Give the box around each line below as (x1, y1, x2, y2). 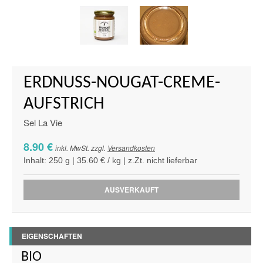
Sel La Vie (23, 116, 62, 129)
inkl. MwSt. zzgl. (53, 142, 107, 153)
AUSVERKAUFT (104, 184, 159, 195)
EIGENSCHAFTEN (22, 230, 82, 241)
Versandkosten (107, 142, 155, 153)
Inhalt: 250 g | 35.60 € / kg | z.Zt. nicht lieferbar (23, 155, 197, 165)
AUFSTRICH (23, 95, 104, 113)
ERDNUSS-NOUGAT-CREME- (23, 73, 220, 92)
